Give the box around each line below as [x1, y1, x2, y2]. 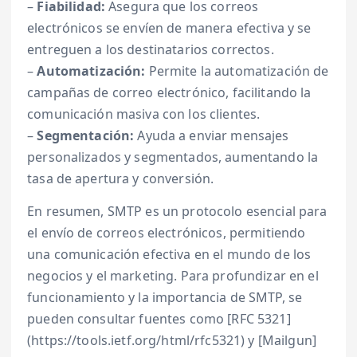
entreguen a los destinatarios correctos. [27, 41, 274, 59]
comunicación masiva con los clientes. [27, 105, 261, 124]
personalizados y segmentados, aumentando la [27, 148, 319, 167]
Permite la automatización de [145, 62, 329, 80]
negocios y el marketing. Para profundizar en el [27, 267, 319, 285]
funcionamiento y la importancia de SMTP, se [27, 288, 303, 307]
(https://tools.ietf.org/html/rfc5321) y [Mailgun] [27, 331, 316, 350]
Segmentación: [37, 127, 135, 145]
